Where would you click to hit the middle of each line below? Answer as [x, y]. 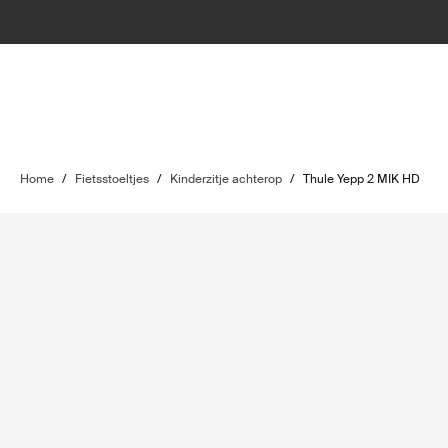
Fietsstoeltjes [112, 179]
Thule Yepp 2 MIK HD [361, 179]
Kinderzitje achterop [226, 179]
